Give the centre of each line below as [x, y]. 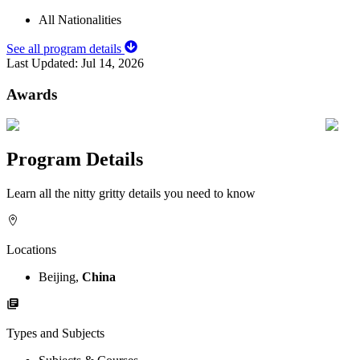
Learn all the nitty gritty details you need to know [131, 194]
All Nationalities [80, 19]
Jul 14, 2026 [112, 63]
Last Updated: [44, 63]
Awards [32, 94]
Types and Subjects [55, 333]
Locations [31, 250]
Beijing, [60, 277]
